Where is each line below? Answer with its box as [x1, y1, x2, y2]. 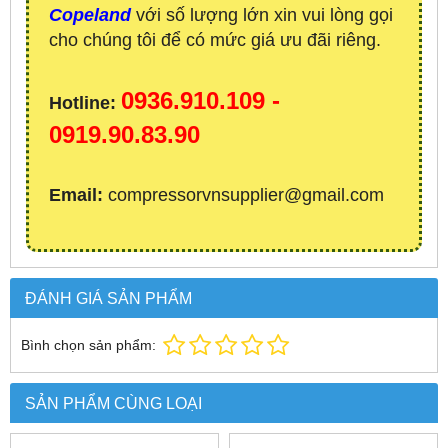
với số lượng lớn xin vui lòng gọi [136, 5, 393, 26]
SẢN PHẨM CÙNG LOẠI [25, 394, 202, 413]
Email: [49, 185, 103, 206]
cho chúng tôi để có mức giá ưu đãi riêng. [49, 30, 381, 51]
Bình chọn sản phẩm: [21, 337, 156, 354]
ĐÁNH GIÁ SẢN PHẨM [25, 289, 192, 308]
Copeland [49, 5, 131, 26]
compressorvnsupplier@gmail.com [103, 185, 384, 206]
